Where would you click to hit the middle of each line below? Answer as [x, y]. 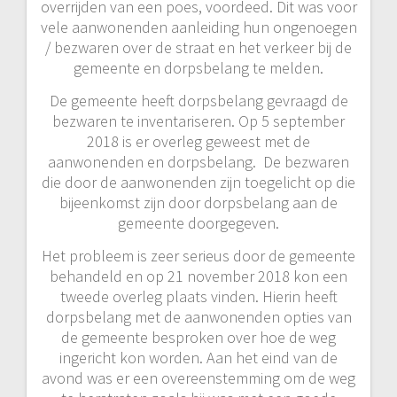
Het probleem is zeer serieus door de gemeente [198, 255]
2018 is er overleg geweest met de [198, 141]
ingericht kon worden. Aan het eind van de [198, 357]
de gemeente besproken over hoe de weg [198, 337]
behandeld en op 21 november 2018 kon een [198, 276]
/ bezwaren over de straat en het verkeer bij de [198, 47]
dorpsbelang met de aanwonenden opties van [198, 316]
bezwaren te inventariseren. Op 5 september [198, 121]
